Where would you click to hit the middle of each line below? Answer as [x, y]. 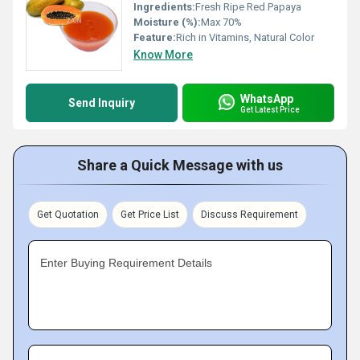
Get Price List [150, 215]
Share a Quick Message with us [180, 165]
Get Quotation [68, 215]
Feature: [155, 37]
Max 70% [221, 22]
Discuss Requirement [250, 215]
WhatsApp [267, 98]
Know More [163, 55]
